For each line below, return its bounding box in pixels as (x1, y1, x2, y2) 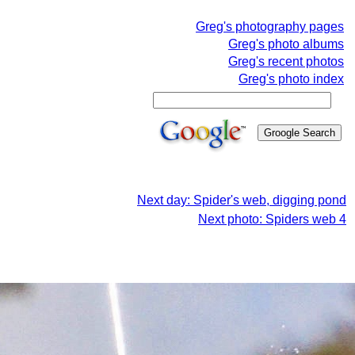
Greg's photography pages (196, 20, 344, 33)
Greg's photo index (239, 72, 344, 86)
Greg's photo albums (228, 37, 344, 51)
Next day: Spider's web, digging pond (137, 193, 346, 207)
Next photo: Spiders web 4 (198, 212, 346, 226)
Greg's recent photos (228, 55, 344, 68)
